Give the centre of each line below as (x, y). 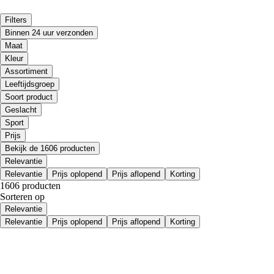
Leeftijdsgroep (30, 84)
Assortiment (26, 72)
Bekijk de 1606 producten (50, 149)
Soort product (29, 97)
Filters (16, 20)
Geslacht (21, 110)
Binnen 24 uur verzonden (49, 33)
